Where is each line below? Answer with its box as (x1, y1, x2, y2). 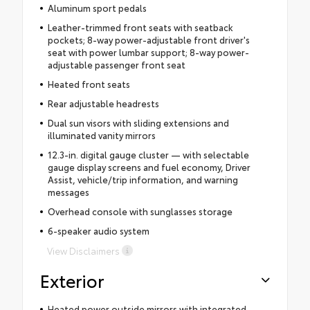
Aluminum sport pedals (47, 1, 147, 14)
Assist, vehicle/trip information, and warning (47, 173, 238, 185)
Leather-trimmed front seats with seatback (47, 21, 233, 33)
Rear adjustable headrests (47, 97, 159, 109)
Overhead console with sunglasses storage (47, 205, 232, 217)
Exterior (40, 268, 104, 292)
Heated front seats (47, 77, 130, 90)
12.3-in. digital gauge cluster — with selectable (47, 148, 249, 161)
